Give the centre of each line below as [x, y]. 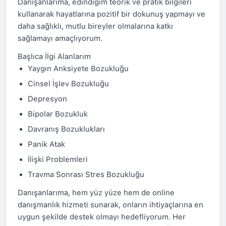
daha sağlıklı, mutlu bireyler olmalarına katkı [95, 26]
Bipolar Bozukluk [58, 114]
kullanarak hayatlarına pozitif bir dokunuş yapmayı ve [111, 14]
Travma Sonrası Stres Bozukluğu [86, 175]
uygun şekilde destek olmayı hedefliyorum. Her [102, 217]
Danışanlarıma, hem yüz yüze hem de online [96, 193]
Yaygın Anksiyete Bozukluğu [78, 69]
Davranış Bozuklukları [66, 129]
